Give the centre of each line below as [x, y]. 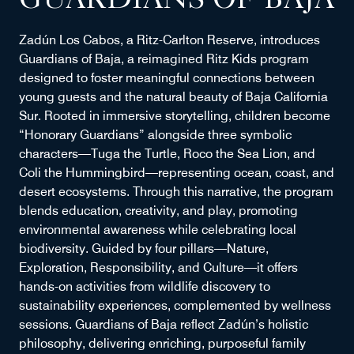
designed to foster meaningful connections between [167, 78]
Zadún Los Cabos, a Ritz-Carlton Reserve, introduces [169, 40]
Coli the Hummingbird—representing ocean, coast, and [177, 173]
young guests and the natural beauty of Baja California [173, 97]
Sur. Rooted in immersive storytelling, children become [175, 116]
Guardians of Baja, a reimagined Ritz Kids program [164, 59]
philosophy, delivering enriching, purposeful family [162, 344]
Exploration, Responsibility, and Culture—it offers [158, 268]
